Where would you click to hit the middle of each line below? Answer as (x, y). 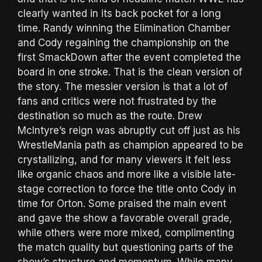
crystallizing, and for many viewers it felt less (124, 159)
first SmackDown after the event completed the (129, 57)
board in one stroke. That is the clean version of (130, 72)
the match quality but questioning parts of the (125, 247)
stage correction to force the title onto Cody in (127, 189)
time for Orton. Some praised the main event (122, 203)
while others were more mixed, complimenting (126, 232)
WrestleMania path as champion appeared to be (130, 145)
